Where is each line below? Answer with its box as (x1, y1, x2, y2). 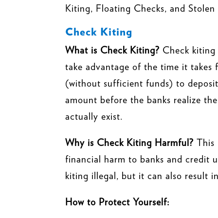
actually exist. (65, 110, 123, 122)
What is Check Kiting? (65, 44, 160, 56)
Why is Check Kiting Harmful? (65, 136, 194, 148)
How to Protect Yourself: (65, 196, 170, 208)
